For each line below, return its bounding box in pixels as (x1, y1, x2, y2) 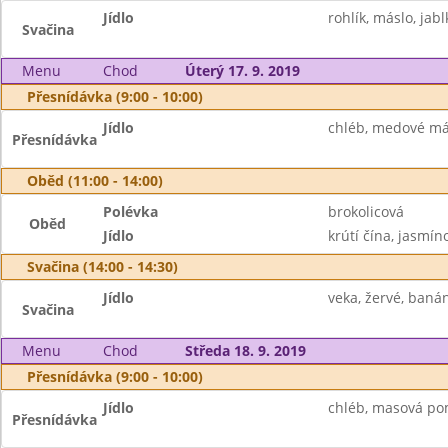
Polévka (103, 202, 159, 221)
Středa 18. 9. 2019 (184, 341, 306, 360)
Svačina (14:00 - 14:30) (27, 257, 178, 276)
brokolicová (327, 202, 404, 221)
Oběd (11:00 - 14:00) (27, 171, 163, 190)
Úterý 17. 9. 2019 (184, 61, 300, 80)
